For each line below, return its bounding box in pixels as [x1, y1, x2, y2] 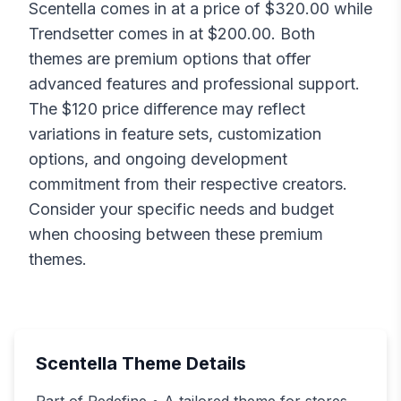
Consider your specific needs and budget [29, 200, 334, 219]
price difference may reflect [98, 99, 305, 119]
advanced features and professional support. [29, 74, 360, 94]
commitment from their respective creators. [29, 175, 347, 194]
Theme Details [117, 353, 246, 375]
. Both [271, 24, 315, 44]
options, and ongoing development [29, 149, 287, 169]
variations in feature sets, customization [29, 124, 321, 144]
